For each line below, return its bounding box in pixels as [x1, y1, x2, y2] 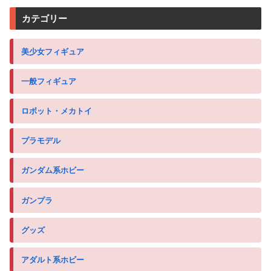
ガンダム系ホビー [21, 166, 84, 175]
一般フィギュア [21, 76, 76, 86]
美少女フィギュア [21, 47, 84, 56]
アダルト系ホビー [21, 255, 84, 264]
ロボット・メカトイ [21, 106, 92, 116]
